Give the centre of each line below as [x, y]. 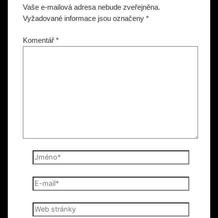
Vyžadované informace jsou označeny [85, 18]
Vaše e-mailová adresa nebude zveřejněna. [92, 7]
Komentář [40, 40]
